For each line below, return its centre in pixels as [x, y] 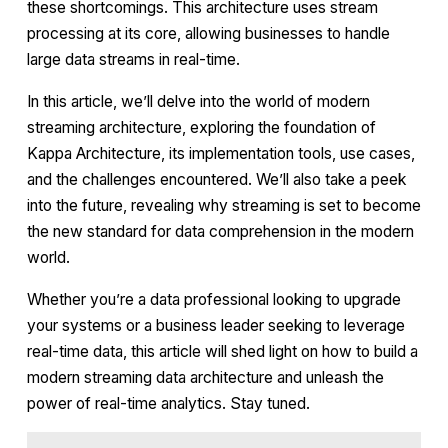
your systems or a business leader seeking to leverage [216, 325]
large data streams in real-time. [133, 60]
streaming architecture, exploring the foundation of [201, 127]
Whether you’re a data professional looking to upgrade [214, 299]
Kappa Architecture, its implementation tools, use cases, [221, 153]
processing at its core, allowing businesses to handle [208, 34]
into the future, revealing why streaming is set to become [224, 205]
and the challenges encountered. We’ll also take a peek [216, 179]
